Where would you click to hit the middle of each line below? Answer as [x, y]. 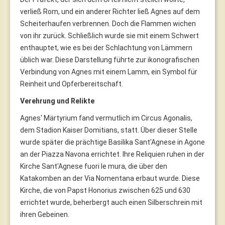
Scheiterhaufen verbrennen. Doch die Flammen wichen [108, 23]
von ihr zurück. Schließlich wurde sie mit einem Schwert [109, 35]
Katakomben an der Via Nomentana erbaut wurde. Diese [110, 178]
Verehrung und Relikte [57, 101]
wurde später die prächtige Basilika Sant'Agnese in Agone [113, 142]
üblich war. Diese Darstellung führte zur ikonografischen [110, 60]
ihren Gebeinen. [45, 214]
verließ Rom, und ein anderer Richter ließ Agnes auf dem [110, 11]
